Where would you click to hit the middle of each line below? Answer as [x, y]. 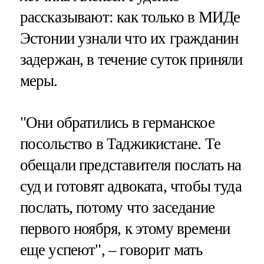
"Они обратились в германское [117, 122]
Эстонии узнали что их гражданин [129, 38]
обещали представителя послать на [131, 165]
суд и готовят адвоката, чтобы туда [131, 186]
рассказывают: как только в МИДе [130, 17]
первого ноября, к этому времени [125, 228]
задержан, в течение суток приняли [131, 59]
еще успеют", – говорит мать [111, 250]
